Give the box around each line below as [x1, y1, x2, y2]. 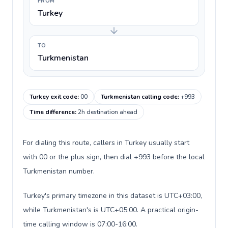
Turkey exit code [30, 93, 77, 101]
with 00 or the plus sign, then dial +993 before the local [23, 152, 205, 162]
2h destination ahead [78, 108, 137, 116]
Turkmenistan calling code [101, 93, 178, 101]
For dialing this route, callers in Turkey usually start [23, 138, 189, 148]
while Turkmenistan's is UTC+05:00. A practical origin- [23, 205, 198, 215]
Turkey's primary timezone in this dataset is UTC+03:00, [23, 191, 202, 201]
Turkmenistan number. [23, 166, 95, 176]
